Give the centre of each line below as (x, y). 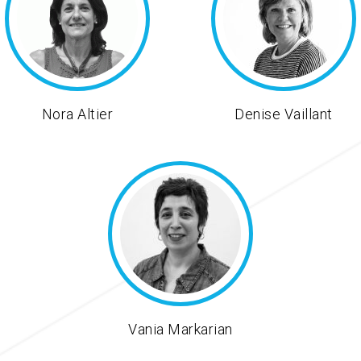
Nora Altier (77, 114)
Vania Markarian (180, 330)
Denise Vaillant (284, 114)
